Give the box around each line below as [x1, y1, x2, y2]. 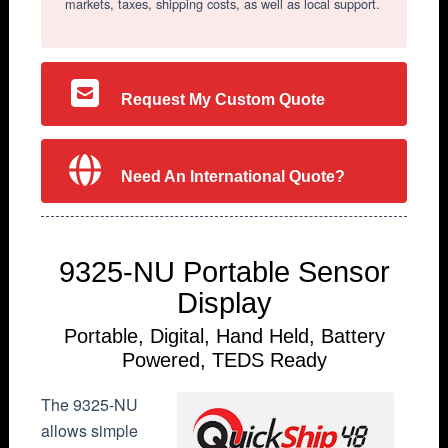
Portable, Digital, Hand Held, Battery [63, 325, 385, 348]
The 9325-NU [41, 393, 139, 417]
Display [176, 287, 272, 320]
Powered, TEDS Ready [121, 349, 327, 372]
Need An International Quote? [121, 168, 347, 186]
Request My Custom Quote [121, 90, 326, 108]
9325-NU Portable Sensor [58, 256, 390, 289]
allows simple [41, 419, 139, 443]
